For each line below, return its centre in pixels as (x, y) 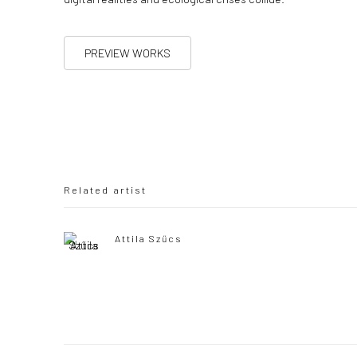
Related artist (105, 190)
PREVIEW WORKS (127, 53)
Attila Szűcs (149, 238)
